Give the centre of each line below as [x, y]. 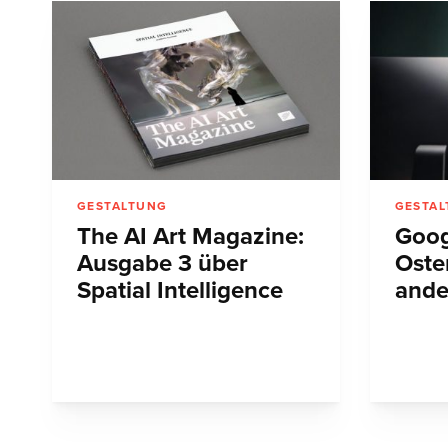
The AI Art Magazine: [190, 237]
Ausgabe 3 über [162, 264]
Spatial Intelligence [180, 291]
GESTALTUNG [122, 206]
